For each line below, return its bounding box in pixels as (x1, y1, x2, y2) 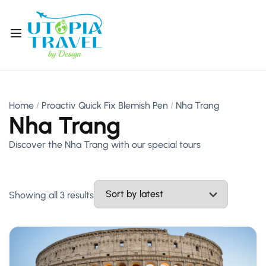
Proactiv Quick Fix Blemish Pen (42, 100, 168, 111)
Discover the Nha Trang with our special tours (9, 139, 201, 150)
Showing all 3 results (9, 189, 94, 201)
